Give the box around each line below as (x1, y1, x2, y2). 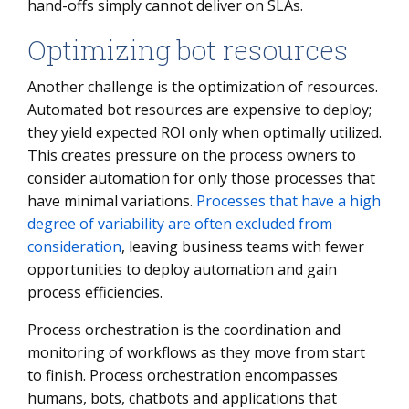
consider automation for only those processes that (27, 168, 375, 188)
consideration (27, 236, 121, 257)
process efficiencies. (27, 282, 163, 302)
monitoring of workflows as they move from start (27, 342, 365, 362)
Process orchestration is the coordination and (27, 320, 341, 340)
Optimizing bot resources (27, 32, 348, 68)
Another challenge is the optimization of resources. (27, 77, 378, 97)
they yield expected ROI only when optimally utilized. (27, 122, 382, 142)
